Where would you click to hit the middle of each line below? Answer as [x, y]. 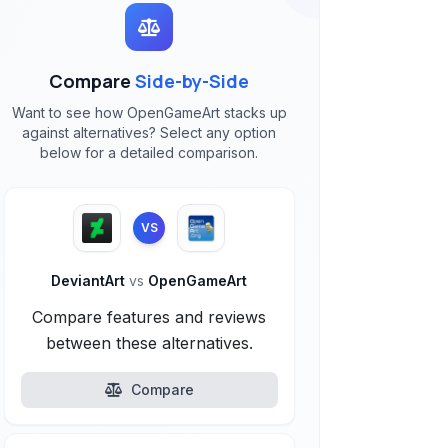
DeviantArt [90, 280]
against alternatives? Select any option [149, 132]
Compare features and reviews [149, 317]
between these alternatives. [149, 343]
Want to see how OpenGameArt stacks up [149, 112]
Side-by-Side [192, 81]
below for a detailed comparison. [149, 152]
